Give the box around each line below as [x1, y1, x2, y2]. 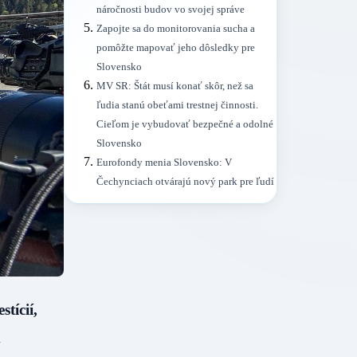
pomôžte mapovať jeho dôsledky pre [96, 42, 255, 54]
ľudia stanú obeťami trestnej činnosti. [96, 100, 258, 112]
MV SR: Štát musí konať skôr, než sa [96, 80, 253, 92]
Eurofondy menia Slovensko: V [96, 157, 232, 169]
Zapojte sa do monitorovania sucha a [96, 23, 255, 35]
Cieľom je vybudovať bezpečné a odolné [96, 119, 273, 131]
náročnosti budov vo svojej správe [96, 4, 245, 16]
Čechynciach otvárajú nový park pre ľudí [96, 176, 274, 188]
